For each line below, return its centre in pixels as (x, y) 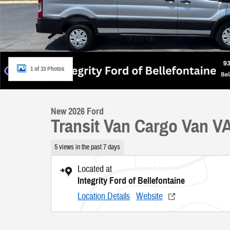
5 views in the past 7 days (87, 147)
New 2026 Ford (77, 112)
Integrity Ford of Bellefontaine (131, 180)
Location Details (104, 196)
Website (149, 196)
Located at (95, 169)
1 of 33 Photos (47, 69)
